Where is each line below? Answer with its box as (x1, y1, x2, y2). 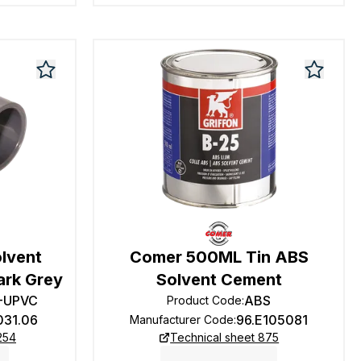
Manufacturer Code (130, 313, 234, 326)
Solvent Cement (156, 270, 282, 289)
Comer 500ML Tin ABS (129, 247, 309, 267)
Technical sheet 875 (170, 330, 280, 344)
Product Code (167, 293, 243, 307)
